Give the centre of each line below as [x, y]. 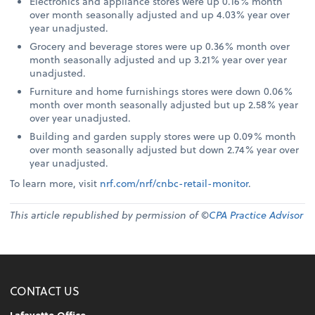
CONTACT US [45, 291]
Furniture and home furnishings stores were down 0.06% [161, 91]
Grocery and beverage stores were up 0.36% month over [160, 46]
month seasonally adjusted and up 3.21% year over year [159, 60]
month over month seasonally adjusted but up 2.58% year [164, 105]
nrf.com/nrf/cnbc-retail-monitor [174, 184]
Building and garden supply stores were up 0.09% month [163, 136]
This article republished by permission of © [110, 215]
